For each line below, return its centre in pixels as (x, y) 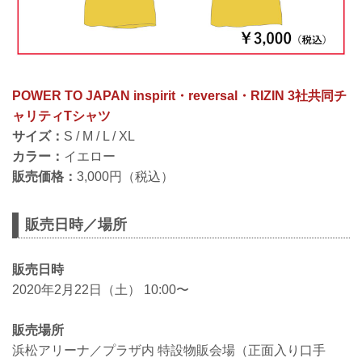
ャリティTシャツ (61, 116)
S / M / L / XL (99, 136)
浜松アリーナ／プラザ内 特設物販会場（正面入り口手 (169, 351)
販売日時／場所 (76, 225)
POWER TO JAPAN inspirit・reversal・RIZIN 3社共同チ (179, 96)
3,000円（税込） (125, 177)
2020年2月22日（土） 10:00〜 (101, 289)
